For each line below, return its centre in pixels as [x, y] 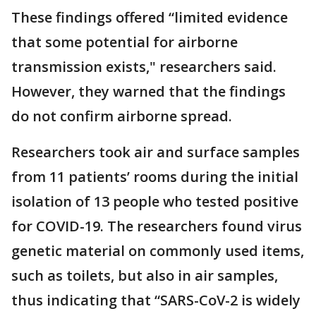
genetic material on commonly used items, [158, 251]
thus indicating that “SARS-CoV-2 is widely [156, 300]
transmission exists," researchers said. [144, 67]
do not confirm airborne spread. [122, 116]
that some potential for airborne [124, 42]
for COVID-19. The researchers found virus [157, 226]
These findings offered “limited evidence [150, 18]
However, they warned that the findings [148, 92]
